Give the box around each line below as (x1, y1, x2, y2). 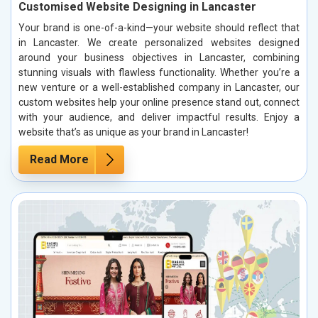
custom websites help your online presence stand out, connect (18, 97, 300, 109)
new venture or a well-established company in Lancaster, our (18, 82, 300, 94)
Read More (30, 153, 89, 167)
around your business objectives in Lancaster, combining (18, 52, 300, 64)
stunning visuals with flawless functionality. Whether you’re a (18, 67, 300, 79)
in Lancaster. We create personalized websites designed (18, 37, 300, 49)
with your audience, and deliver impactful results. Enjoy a (18, 111, 300, 124)
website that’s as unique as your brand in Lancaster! (18, 126, 248, 138)
